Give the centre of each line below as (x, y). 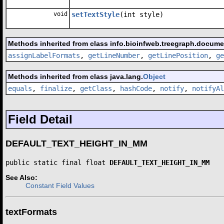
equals (20, 88)
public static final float (57, 162)
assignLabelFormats (44, 55)
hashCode (136, 88)
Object (154, 76)
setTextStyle (95, 14)
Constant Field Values (60, 185)
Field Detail (40, 119)
